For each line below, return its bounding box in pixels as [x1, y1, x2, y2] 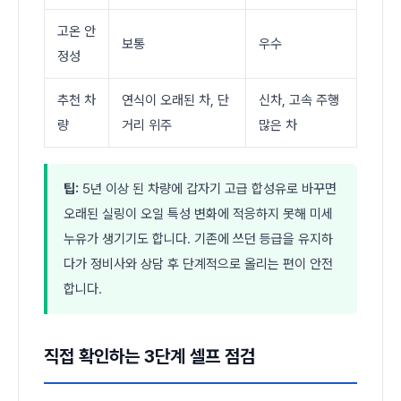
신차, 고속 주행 [259, 91, 339, 108]
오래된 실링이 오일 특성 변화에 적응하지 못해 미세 [64, 205, 333, 222]
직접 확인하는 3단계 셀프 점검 [44, 345, 255, 367]
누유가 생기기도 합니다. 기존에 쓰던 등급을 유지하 [64, 230, 333, 247]
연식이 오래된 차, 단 [122, 91, 229, 108]
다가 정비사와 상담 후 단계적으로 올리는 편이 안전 [64, 255, 333, 272]
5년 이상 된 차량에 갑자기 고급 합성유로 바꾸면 [79, 180, 337, 197]
